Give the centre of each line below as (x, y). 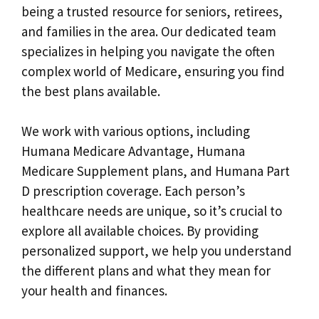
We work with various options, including (136, 131)
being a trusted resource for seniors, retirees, (152, 11)
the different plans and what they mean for (146, 271)
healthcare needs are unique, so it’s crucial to (152, 211)
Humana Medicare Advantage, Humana (133, 151)
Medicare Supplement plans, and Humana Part (156, 171)
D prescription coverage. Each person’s (133, 191)
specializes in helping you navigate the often (148, 51)
